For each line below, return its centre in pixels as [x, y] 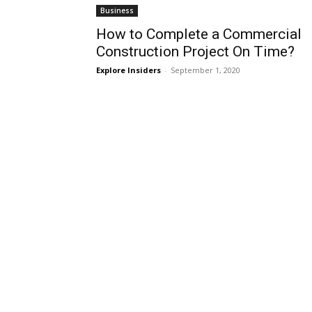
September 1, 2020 [205, 70]
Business [117, 10]
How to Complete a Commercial [199, 34]
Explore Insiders [128, 70]
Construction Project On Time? [195, 52]
